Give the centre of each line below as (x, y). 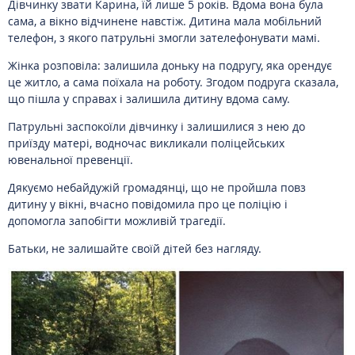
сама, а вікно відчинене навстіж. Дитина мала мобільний (165, 21)
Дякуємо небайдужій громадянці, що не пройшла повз (157, 187)
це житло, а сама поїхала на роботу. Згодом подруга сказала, (173, 82)
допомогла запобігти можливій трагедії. (117, 221)
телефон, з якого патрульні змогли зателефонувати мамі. (164, 38)
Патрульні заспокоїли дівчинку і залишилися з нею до (157, 126)
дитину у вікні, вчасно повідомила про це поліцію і (148, 204)
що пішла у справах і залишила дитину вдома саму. (149, 99)
